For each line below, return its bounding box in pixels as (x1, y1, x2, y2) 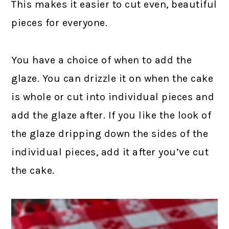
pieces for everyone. (11, 16, 108, 29)
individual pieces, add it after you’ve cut (11, 146, 209, 158)
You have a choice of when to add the (11, 54, 192, 66)
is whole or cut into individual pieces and (11, 90, 215, 103)
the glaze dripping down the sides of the (11, 127, 209, 140)
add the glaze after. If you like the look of (11, 109, 212, 121)
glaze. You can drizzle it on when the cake (11, 72, 214, 84)
